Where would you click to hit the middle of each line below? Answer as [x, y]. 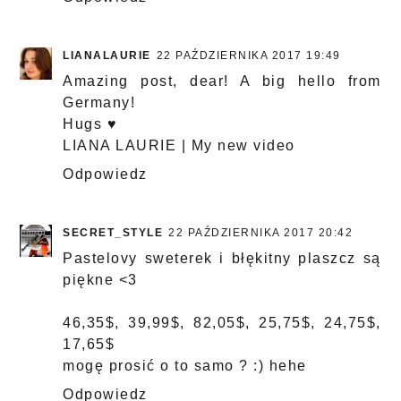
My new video [243, 146]
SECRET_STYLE [113, 233]
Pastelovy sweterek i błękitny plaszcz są [222, 259]
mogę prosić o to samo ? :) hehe [185, 366]
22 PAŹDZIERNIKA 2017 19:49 [248, 56]
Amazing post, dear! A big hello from [222, 81]
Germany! [99, 103]
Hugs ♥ [90, 124]
